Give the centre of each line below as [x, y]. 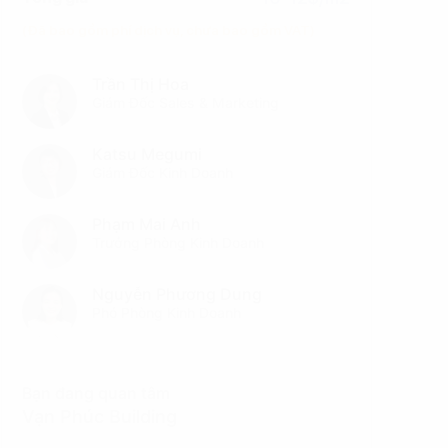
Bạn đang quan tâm [96, 393]
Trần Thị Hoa [141, 84]
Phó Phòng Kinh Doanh [167, 312]
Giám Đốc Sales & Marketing [186, 102]
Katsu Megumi [147, 154]
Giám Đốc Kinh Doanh [163, 172]
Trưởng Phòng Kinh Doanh [178, 242]
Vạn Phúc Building [100, 416]
